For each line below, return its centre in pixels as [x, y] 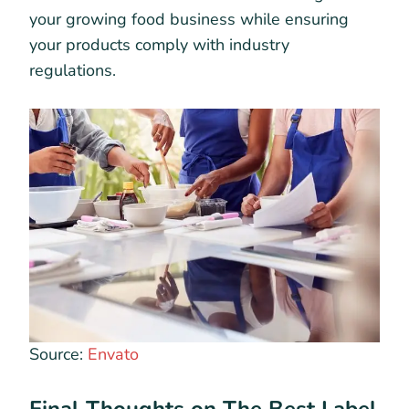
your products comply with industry [159, 44]
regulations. [73, 70]
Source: [58, 354]
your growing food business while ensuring [189, 19]
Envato [113, 354]
